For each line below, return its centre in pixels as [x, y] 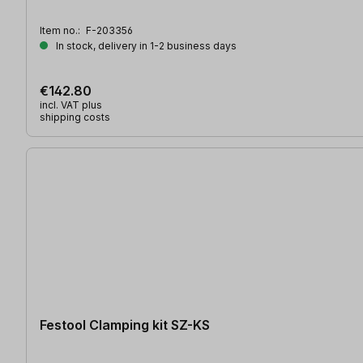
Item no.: [61, 30]
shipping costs [75, 117]
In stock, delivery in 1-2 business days [145, 45]
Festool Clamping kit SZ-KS [125, 325]
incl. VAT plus [71, 105]
